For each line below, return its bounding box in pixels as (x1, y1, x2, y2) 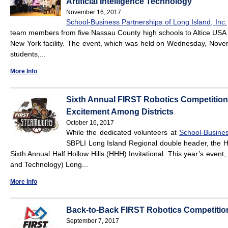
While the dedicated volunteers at (66, 128, 180, 137)
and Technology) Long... (10, 160, 88, 169)
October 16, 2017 (66, 119, 114, 127)
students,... (10, 50, 46, 59)
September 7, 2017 (66, 217, 119, 225)
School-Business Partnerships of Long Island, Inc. (66, 18, 227, 26)
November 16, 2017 (66, 9, 121, 16)
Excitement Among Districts (66, 107, 174, 117)
